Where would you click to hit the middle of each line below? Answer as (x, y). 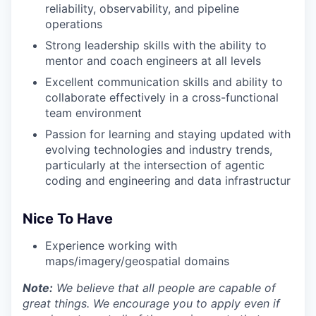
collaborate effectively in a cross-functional (162, 97)
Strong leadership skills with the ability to (156, 45)
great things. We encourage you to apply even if (151, 303)
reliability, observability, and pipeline (142, 8)
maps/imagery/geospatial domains (137, 261)
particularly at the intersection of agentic (155, 165)
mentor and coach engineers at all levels (153, 61)
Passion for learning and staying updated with (168, 134)
